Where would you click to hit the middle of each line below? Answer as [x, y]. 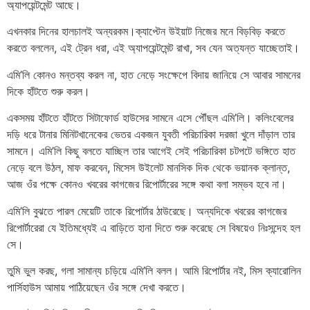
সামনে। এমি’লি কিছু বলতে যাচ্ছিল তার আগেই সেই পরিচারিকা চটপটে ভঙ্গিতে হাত [151, 151]
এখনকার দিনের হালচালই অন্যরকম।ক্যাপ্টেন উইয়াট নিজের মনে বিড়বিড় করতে [146, 31]
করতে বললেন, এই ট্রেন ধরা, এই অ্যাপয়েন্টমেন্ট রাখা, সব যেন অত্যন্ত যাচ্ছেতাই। [153, 48]
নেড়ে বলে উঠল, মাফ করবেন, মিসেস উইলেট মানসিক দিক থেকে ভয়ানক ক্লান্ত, [148, 168]
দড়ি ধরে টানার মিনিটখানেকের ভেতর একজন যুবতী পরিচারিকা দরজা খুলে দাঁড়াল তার [151, 135]
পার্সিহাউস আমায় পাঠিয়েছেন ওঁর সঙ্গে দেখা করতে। [97, 287]
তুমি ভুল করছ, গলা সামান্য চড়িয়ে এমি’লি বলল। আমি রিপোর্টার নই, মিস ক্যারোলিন [154, 271]
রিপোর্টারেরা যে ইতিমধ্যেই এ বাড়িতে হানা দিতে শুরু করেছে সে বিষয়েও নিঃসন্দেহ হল [154, 227]
